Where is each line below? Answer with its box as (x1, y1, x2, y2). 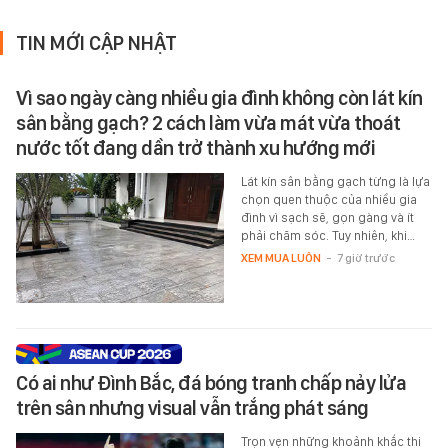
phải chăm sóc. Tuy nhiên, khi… (240, 227, 415, 243)
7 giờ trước (336, 250, 395, 265)
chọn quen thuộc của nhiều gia (240, 191, 417, 207)
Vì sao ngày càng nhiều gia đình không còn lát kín (16, 85, 423, 110)
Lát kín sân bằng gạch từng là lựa (240, 173, 430, 189)
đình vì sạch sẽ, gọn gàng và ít (240, 209, 414, 225)
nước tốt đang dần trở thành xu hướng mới (16, 135, 375, 160)
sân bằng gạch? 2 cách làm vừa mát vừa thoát (16, 110, 401, 135)
